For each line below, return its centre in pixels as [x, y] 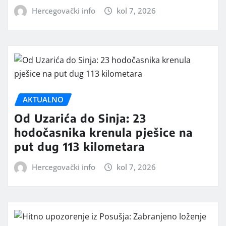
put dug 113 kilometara [79, 146]
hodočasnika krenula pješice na [103, 132]
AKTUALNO [43, 100]
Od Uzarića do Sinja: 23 [80, 118]
